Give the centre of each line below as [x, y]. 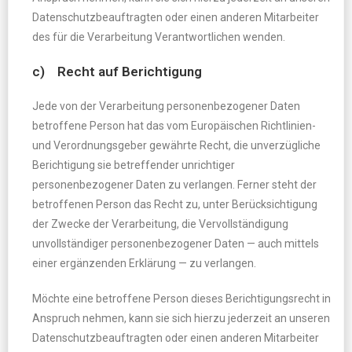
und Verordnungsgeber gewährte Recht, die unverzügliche [176, 145]
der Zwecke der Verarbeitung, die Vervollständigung [160, 224]
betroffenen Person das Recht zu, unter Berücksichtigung [175, 204]
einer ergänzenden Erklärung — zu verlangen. [144, 263]
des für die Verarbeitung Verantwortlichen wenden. [159, 37]
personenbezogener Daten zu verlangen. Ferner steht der [174, 185]
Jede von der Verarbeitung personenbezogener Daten [166, 106]
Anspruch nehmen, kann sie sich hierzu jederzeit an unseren [181, 318]
